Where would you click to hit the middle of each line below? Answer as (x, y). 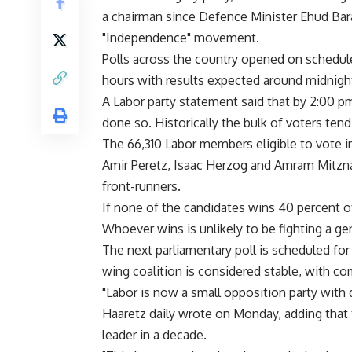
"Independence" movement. (181, 38)
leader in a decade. (154, 335)
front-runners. (141, 187)
